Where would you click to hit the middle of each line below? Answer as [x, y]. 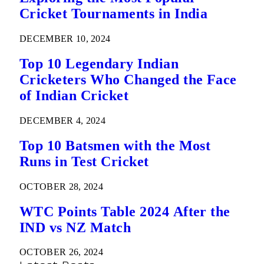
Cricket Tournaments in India [114, 14]
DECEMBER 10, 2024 [65, 38]
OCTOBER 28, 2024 [62, 186]
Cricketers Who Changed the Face [128, 79]
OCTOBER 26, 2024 [62, 252]
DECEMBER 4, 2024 [63, 120]
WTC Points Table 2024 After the [125, 211]
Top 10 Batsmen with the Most [115, 145]
